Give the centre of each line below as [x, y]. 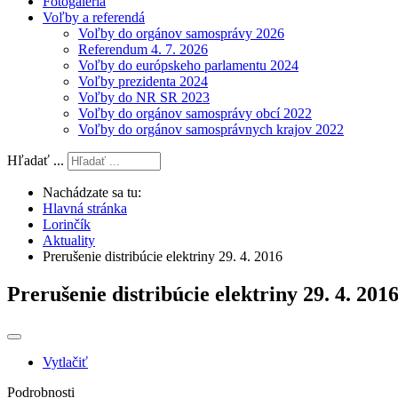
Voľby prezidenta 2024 [143, 81]
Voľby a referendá [94, 17]
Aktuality [69, 240]
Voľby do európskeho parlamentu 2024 [188, 65]
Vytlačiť [65, 362]
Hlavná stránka [85, 208]
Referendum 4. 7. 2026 [143, 49]
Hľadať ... [36, 160]
